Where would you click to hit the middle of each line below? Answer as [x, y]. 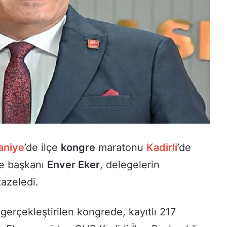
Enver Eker [73, 164]
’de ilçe [43, 147]
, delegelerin [130, 164]
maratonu [121, 147]
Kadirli [162, 147]
